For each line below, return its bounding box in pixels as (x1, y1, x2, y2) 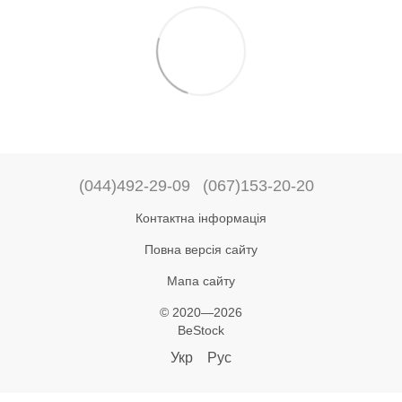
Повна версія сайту (144, 241, 258, 257)
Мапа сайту (167, 273, 235, 288)
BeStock (178, 322, 224, 337)
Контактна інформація (135, 210, 267, 225)
